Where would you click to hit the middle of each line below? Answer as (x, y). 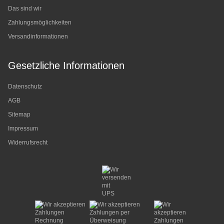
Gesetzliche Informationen (66, 65)
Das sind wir (25, 8)
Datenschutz (25, 86)
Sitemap (19, 114)
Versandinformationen (38, 36)
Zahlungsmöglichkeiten (40, 22)
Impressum (23, 128)
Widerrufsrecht (28, 142)
